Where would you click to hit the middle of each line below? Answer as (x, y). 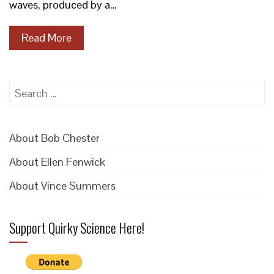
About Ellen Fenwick (57, 162)
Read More (46, 38)
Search (25, 88)
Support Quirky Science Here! (77, 228)
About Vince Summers (62, 186)
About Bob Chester (54, 138)
